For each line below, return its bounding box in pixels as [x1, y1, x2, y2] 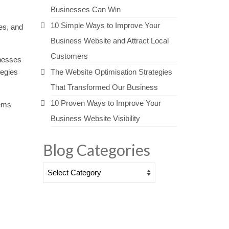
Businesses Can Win [50, 5, 121, 14]
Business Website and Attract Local [50, 36, 169, 45]
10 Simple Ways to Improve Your [50, 21, 160, 30]
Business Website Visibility [50, 114, 140, 123]
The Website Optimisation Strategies [50, 67, 172, 76]
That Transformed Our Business [50, 83, 158, 91]
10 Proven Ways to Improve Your [50, 99, 161, 107]
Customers [50, 52, 88, 60]
